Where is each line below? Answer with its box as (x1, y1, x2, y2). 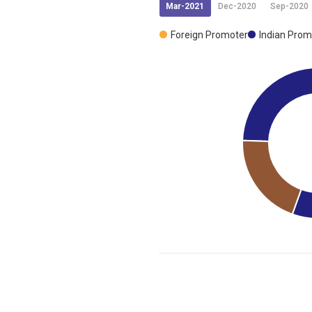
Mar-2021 (166, 1, 204, 12)
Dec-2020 (218, 1, 256, 12)
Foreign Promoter (171, 29, 248, 41)
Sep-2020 (270, 1, 309, 12)
